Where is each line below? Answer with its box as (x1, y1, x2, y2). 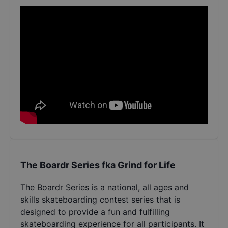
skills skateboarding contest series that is (20, 194, 180, 205)
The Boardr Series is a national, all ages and (20, 182, 189, 193)
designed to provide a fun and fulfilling (20, 207, 170, 217)
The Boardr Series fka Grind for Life (20, 160, 176, 171)
